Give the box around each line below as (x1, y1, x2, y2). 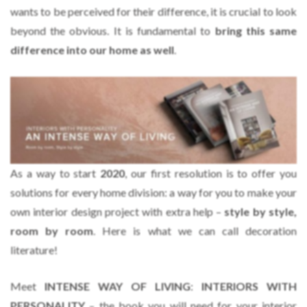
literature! (10, 243, 58, 256)
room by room (10, 223, 94, 237)
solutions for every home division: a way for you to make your (10, 185, 297, 199)
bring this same (214, 23, 297, 37)
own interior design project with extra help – (10, 204, 225, 218)
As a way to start (10, 166, 101, 180)
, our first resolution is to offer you (125, 166, 297, 180)
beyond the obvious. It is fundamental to (10, 23, 215, 37)
